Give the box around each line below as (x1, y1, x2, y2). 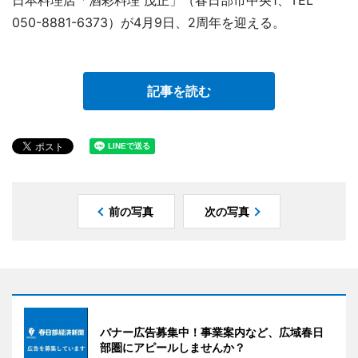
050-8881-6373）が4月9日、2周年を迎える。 (12, 14, 285, 30)
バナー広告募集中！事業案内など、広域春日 (100, 324, 324, 339)
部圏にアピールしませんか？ (100, 340, 245, 354)
